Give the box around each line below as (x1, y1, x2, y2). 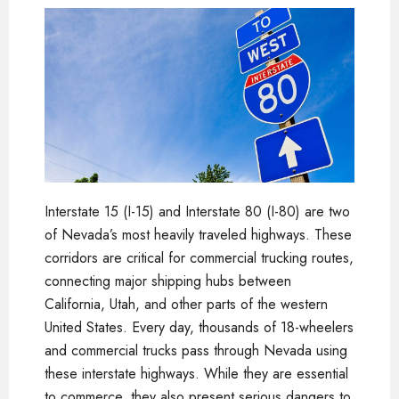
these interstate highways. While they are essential (45, 362, 348, 384)
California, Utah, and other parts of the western (45, 293, 328, 314)
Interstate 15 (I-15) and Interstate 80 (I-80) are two (45, 200, 350, 222)
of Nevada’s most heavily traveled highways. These (45, 224, 352, 245)
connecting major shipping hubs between (45, 270, 291, 291)
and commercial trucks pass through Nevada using (45, 339, 347, 361)
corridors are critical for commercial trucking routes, (45, 247, 354, 268)
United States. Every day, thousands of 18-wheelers (45, 316, 354, 338)
